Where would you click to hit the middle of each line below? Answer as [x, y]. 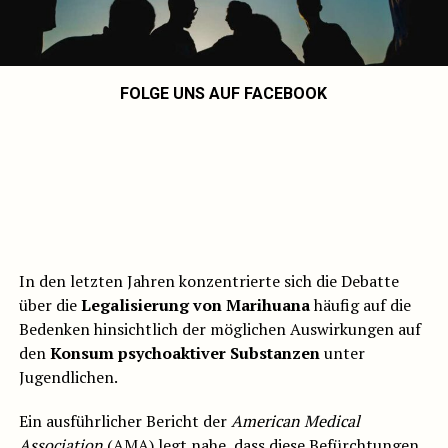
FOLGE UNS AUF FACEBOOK [224, 94]
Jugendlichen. [68, 377]
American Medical [295, 421]
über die [49, 305]
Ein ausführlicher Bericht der [124, 421]
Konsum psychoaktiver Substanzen [184, 353]
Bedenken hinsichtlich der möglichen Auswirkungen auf [219, 329]
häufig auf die [360, 305]
